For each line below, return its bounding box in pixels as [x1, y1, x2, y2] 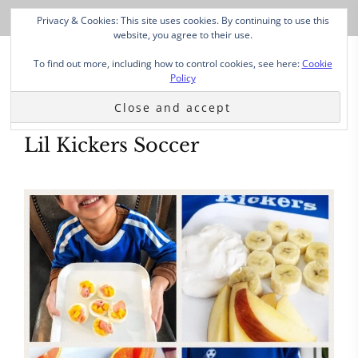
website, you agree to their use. [113, 28, 253, 42]
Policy [169, 71, 196, 85]
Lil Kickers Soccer [24, 133, 199, 157]
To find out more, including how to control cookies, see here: [33, 57, 302, 70]
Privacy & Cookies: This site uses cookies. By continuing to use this [36, 14, 329, 27]
